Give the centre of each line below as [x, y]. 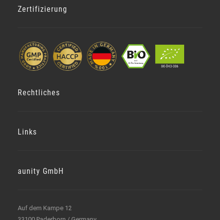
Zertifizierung [43, 9]
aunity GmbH [41, 171]
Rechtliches [39, 93]
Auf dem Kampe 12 [45, 208]
